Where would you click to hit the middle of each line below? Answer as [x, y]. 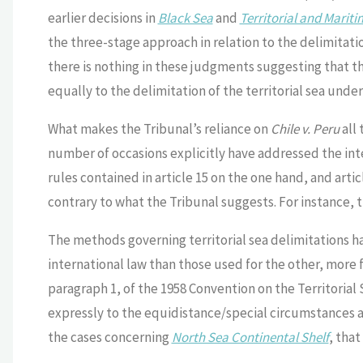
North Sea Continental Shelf [250, 337]
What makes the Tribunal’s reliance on [159, 129]
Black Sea [185, 18]
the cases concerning [109, 337]
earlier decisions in [102, 18]
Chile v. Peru [306, 129]
